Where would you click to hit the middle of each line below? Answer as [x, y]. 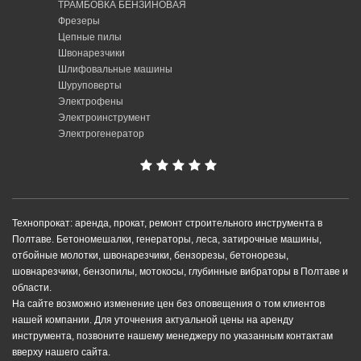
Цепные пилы [89, 37]
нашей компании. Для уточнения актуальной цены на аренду [153, 320]
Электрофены [90, 102]
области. [32, 288]
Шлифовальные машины [115, 70]
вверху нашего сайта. [61, 353]
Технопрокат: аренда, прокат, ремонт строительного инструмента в [167, 224]
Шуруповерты [89, 86]
